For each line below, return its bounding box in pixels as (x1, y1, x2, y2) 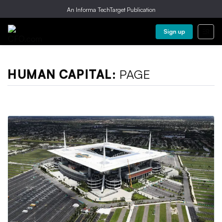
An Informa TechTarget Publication (66, 6, 156, 13)
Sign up (163, 28, 185, 35)
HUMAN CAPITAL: (7, 67, 119, 82)
